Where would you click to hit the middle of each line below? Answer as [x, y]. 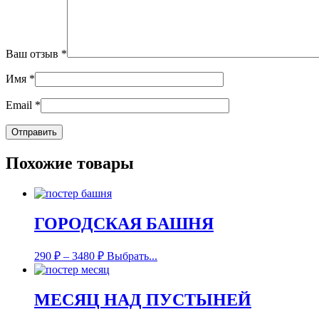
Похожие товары [70, 163]
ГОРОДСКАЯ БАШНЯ [124, 224]
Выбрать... [132, 256]
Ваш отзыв [33, 54]
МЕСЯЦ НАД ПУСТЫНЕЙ [143, 299]
